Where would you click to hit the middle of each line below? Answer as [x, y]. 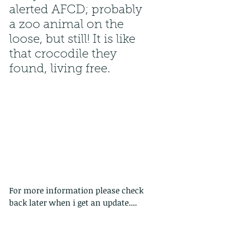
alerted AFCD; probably [77, 10]
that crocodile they [64, 54]
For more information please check [77, 191]
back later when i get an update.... [73, 203]
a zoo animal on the [68, 25]
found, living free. [61, 69]
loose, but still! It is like [74, 40]
